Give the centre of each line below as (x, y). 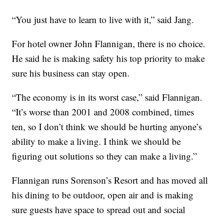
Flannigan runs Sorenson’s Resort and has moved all (110, 180)
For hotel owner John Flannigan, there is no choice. (109, 44)
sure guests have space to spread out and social (99, 210)
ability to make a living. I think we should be (96, 141)
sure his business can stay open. (71, 73)
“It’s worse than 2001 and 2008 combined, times (103, 112)
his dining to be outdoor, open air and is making (103, 195)
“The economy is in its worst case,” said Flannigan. (107, 97)
